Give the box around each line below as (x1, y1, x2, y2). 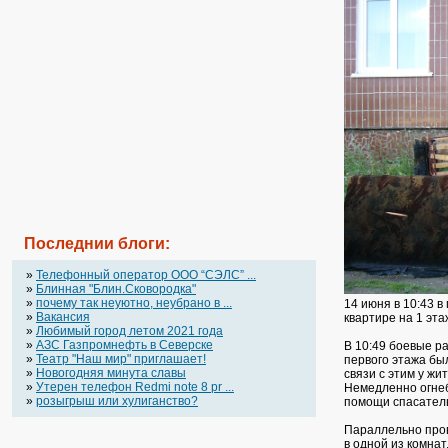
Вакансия (36, 310, 90, 324)
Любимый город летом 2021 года (36, 324, 223, 338)
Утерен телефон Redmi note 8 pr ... (36, 380, 234, 394)
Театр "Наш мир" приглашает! (36, 352, 206, 366)
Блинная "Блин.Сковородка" (36, 282, 196, 296)
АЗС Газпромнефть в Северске (36, 338, 213, 352)
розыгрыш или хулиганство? (36, 394, 198, 408)
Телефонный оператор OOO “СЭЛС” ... (36, 268, 256, 282)
